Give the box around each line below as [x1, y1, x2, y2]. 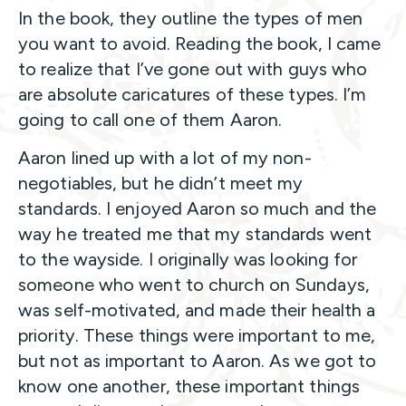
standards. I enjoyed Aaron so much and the [18, 198, 377, 220]
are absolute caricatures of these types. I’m [18, 83, 367, 106]
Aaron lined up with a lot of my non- [18, 147, 312, 169]
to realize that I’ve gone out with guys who [18, 58, 368, 81]
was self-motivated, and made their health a [18, 299, 376, 322]
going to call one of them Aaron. [18, 109, 287, 131]
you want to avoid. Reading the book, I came [18, 33, 382, 55]
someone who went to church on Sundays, [18, 274, 370, 296]
